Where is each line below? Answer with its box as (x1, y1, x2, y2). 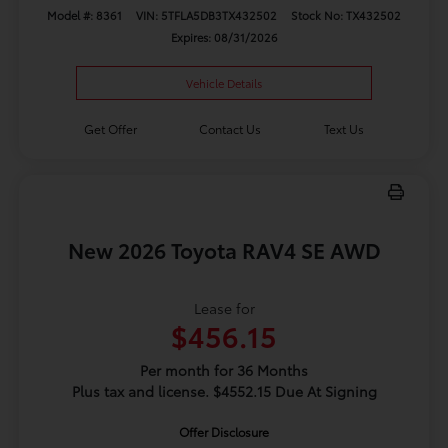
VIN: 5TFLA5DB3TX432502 (136, 7, 277, 24)
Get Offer (83, 119, 137, 137)
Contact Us (199, 119, 262, 137)
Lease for (193, 297, 255, 318)
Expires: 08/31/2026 (170, 29, 278, 46)
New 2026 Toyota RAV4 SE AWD (67, 234, 381, 264)
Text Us (324, 119, 365, 137)
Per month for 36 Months (140, 359, 308, 380)
